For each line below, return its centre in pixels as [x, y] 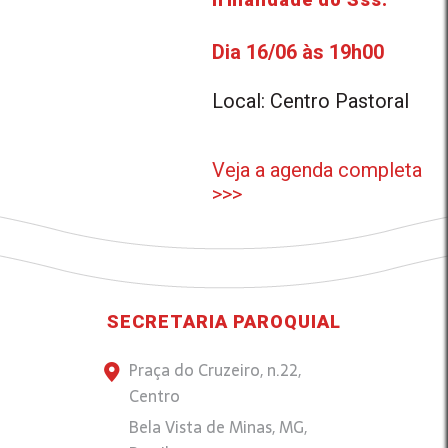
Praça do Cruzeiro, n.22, [215, 370]
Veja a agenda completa [317, 170]
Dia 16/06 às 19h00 [298, 52]
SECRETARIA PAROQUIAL [224, 321]
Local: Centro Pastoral [311, 101]
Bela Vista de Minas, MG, [218, 427]
